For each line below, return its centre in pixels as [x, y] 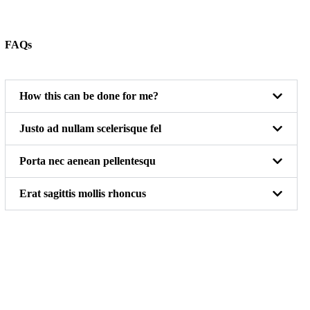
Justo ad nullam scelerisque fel [91, 129]
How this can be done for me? [89, 96]
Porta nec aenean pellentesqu [88, 161]
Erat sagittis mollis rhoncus [83, 194]
